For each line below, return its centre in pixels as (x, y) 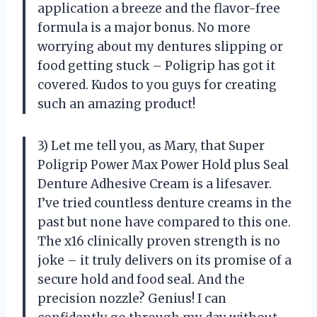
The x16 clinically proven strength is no (159, 241)
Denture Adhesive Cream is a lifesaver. (155, 184)
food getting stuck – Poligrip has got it (156, 65)
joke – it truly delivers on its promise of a (165, 260)
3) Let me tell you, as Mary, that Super (151, 145)
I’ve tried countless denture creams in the (165, 203)
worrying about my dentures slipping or (160, 46)
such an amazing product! (116, 104)
